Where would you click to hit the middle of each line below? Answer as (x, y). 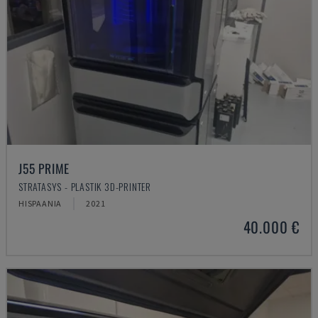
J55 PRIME (44, 168)
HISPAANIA (40, 203)
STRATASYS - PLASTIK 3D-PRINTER (85, 186)
